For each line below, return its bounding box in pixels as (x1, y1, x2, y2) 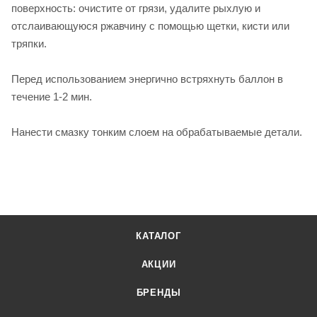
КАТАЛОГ (136, 231, 181, 242)
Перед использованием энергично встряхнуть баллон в (11, 72, 283, 85)
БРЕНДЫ (136, 287, 181, 299)
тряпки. (11, 37, 47, 50)
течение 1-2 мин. (11, 90, 92, 103)
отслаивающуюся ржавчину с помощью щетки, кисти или (11, 19, 289, 32)
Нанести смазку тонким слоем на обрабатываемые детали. (11, 125, 302, 138)
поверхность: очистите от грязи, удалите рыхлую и (11, 1, 260, 14)
